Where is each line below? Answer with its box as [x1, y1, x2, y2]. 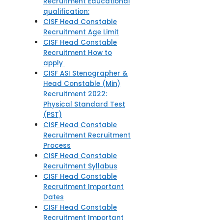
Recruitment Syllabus [43, 162, 117, 171]
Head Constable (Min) [43, 79, 120, 89]
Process [43, 141, 71, 151]
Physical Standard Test [43, 100, 125, 110]
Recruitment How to [43, 48, 112, 58]
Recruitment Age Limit [43, 27, 119, 37]
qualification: [43, 7, 89, 17]
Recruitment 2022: [43, 89, 107, 99]
